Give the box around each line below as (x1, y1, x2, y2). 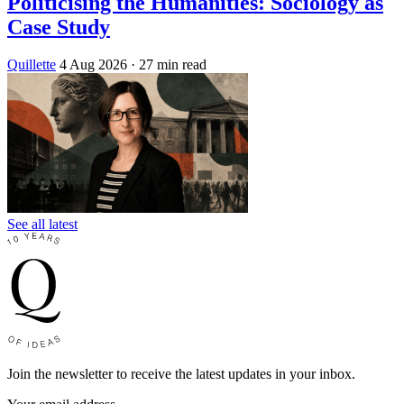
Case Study (7, 14, 110, 39)
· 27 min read (131, 57, 207, 73)
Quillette (7, 57, 56, 73)
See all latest (7, 216, 78, 233)
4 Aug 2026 (60, 57, 127, 73)
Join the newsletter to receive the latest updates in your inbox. (7, 366, 355, 382)
